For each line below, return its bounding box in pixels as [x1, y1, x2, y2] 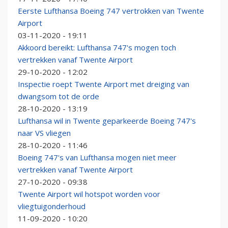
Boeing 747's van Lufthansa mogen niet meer [18, 152, 177, 163]
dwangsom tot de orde [18, 91, 99, 102]
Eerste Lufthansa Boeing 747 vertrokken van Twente [18, 6, 204, 16]
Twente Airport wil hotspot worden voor [18, 189, 160, 199]
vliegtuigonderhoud [18, 201, 85, 212]
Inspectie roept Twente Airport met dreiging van [18, 79, 189, 90]
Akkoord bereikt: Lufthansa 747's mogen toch [18, 42, 176, 53]
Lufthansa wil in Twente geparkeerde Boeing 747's [18, 116, 196, 126]
